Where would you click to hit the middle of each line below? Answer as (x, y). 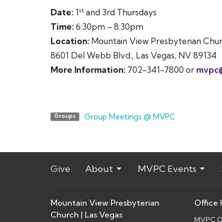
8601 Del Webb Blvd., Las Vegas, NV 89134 (134, 55)
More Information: (88, 70)
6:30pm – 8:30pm (110, 27)
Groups (65, 116)
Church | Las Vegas (86, 215)
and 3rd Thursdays (120, 12)
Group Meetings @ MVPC (129, 117)
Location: (71, 41)
